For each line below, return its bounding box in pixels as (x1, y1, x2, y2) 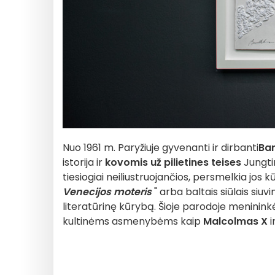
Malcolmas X (203, 214, 268, 228)
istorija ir (63, 155, 105, 169)
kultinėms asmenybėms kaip (63, 214, 203, 228)
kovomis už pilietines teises (105, 155, 241, 169)
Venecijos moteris (63, 185, 152, 199)
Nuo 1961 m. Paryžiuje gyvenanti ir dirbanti (63, 141, 258, 155)
